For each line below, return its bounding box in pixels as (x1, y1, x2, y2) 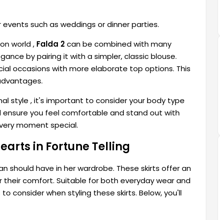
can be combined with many (65, 39, 171, 50)
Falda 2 (36, 39, 65, 50)
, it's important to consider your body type (30, 95, 185, 106)
